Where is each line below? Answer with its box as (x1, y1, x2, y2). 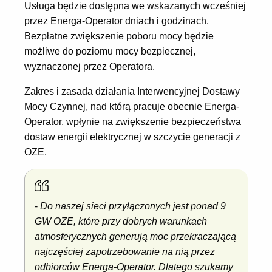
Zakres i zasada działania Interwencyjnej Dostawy (24, 86, 240, 97)
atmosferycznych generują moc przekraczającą (35, 231, 236, 242)
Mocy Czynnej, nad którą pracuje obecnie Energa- (24, 101, 239, 112)
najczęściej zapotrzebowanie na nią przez (35, 246, 215, 257)
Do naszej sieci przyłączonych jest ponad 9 (40, 201, 226, 212)
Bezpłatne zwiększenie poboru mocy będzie (24, 31, 214, 42)
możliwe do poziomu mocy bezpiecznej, (24, 46, 195, 57)
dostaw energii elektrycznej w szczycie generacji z (24, 132, 240, 143)
